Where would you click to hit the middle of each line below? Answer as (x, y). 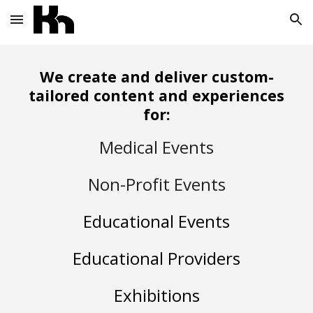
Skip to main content (61, 26)
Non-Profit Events (156, 184)
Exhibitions (156, 295)
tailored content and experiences (156, 95)
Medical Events (156, 147)
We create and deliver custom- (156, 77)
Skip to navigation (258, 26)
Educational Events (156, 221)
